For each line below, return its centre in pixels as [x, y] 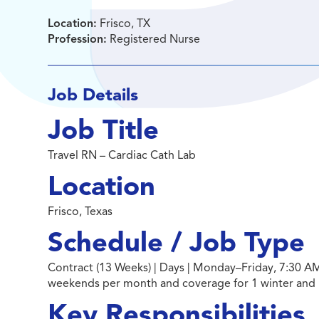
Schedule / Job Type [177, 242]
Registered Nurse [154, 39]
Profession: [78, 39]
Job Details [93, 95]
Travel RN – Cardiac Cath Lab [122, 155]
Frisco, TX [124, 23]
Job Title [104, 130]
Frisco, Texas [80, 211]
